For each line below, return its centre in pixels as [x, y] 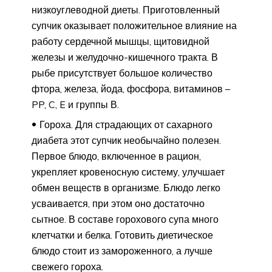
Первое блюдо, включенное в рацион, [116, 156]
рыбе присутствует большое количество [122, 73]
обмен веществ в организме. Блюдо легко [126, 188]
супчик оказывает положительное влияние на [134, 26]
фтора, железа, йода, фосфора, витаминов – [131, 89]
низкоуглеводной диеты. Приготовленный [126, 10]
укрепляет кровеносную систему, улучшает [128, 172]
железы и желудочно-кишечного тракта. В [125, 57]
